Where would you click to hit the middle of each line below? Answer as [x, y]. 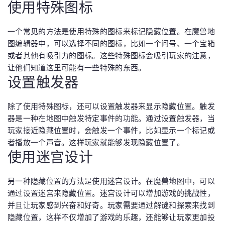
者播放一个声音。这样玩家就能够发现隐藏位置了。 [96, 142]
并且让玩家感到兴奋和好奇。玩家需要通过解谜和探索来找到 [111, 205]
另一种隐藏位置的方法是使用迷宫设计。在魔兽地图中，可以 [111, 181]
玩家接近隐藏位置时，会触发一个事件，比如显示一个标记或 [111, 130]
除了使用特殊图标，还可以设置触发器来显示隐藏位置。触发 [111, 106]
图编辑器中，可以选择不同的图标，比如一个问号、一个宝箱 [111, 43]
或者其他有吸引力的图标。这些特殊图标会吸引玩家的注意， [111, 55]
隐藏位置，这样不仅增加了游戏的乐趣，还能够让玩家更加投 [111, 217]
